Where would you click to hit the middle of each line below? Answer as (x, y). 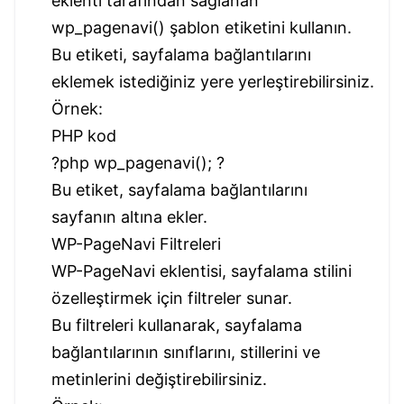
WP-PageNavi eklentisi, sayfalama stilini (202, 271)
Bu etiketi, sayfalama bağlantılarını (181, 54)
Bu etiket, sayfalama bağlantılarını (179, 189)
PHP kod (84, 135)
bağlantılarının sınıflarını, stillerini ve (186, 352)
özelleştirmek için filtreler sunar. (172, 298)
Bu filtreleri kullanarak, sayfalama (177, 325)
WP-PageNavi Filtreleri (136, 243)
